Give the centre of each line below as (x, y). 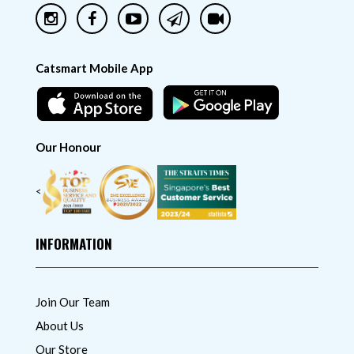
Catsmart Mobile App (94, 68)
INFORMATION (74, 243)
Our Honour (68, 147)
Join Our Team (73, 301)
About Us (60, 325)
